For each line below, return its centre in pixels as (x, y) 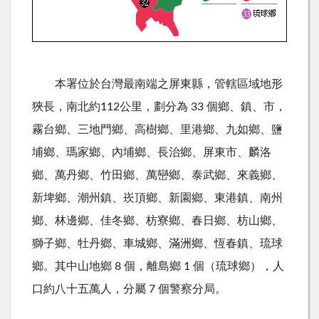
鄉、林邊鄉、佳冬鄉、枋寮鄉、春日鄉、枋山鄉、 (157, 220)
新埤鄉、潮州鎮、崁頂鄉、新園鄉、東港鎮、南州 (157, 198)
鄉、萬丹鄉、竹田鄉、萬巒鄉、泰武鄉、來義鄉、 (157, 175)
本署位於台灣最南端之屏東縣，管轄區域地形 (157, 84)
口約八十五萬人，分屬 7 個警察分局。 (129, 289)
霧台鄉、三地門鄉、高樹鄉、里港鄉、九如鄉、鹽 (157, 129)
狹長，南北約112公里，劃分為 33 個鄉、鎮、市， (159, 106)
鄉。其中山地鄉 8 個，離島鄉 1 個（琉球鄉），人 (158, 266)
